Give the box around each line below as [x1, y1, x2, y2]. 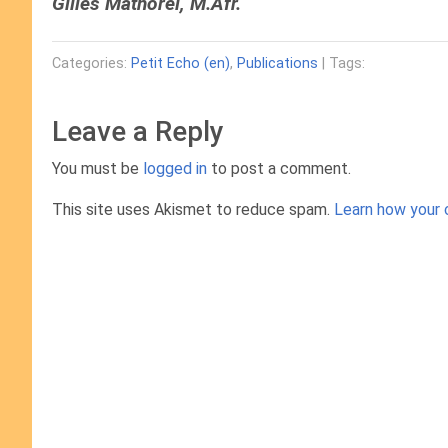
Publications [237, 55, 318, 72]
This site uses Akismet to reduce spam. [52, 200, 334, 219]
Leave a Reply [52, 115, 224, 148]
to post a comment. [207, 159, 351, 178]
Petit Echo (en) [131, 55, 230, 72]
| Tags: [318, 55, 365, 72]
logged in [143, 159, 207, 178]
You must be [52, 159, 143, 178]
